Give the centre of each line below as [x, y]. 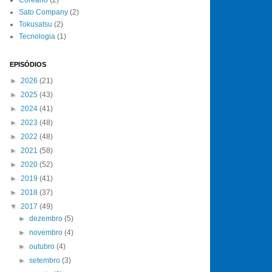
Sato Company [43, 12]
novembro [47, 232]
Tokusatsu [36, 24]
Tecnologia [37, 36]
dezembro [47, 218]
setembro [46, 260]
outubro [43, 246]
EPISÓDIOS [28, 64]
